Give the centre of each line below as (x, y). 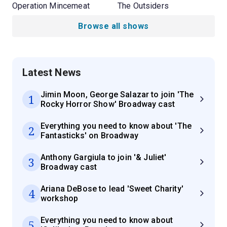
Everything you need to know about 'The (116, 126)
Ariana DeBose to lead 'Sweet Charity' (112, 188)
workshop (60, 198)
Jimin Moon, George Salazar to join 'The (117, 94)
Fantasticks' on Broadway (89, 135)
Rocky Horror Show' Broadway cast (108, 104)
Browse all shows (113, 26)
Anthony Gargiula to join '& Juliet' (104, 157)
